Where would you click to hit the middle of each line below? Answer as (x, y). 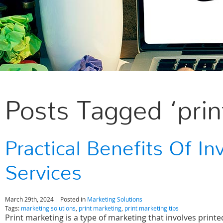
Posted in (74, 199)
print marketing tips (152, 208)
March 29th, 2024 (29, 199)
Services (43, 173)
